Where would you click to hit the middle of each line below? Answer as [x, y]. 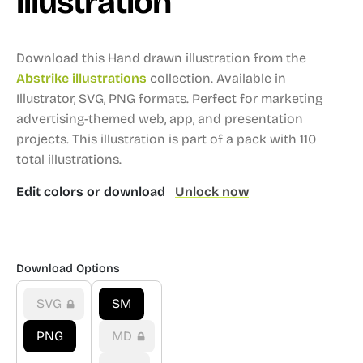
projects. [43, 139]
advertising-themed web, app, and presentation [160, 119]
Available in [251, 78]
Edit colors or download [92, 192]
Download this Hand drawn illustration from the [161, 58]
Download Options [68, 269]
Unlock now [212, 192]
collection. [181, 78]
